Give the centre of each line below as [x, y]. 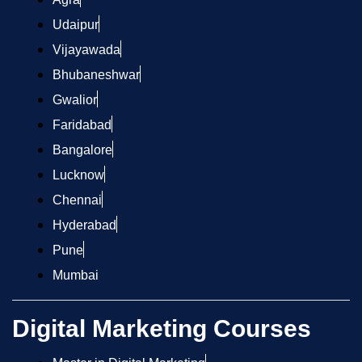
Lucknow [78, 175]
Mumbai [76, 276]
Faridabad [82, 125]
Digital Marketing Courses [162, 329]
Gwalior [75, 100]
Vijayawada [86, 50]
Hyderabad [84, 225]
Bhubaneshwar [96, 75]
